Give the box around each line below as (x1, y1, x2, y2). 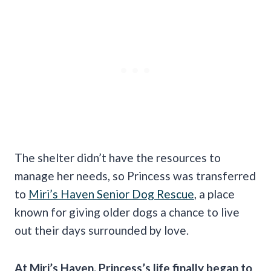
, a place (194, 186, 235, 201)
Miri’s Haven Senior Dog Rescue (28, 186, 194, 201)
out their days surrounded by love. (15, 223, 189, 237)
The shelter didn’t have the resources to (15, 150, 221, 165)
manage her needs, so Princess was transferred (15, 168, 256, 183)
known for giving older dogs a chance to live (15, 204, 240, 219)
